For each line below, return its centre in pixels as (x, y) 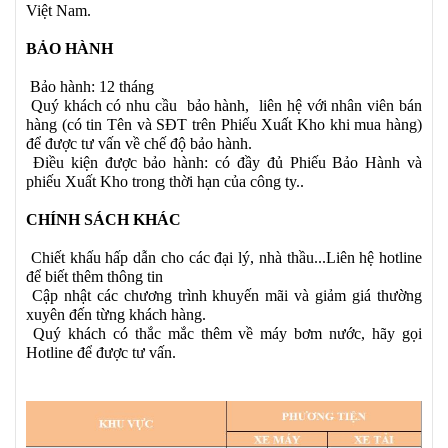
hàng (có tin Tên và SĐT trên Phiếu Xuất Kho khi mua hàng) (224, 124)
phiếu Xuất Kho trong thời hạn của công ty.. (165, 181)
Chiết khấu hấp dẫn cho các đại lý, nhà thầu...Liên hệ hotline (226, 257)
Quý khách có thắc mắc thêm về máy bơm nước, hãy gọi (224, 333)
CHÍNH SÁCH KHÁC (103, 219)
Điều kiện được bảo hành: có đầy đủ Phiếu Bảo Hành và (224, 162)
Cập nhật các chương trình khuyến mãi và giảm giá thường (224, 295)
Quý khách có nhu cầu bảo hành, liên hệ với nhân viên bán (224, 105)
